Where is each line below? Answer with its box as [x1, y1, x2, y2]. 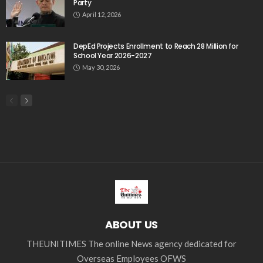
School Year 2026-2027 [73, 50, 152, 61]
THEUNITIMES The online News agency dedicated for [26, 238, 237, 249]
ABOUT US [104, 217, 159, 232]
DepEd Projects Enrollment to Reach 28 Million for [73, 41, 238, 52]
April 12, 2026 [82, 11, 121, 19]
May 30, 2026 [82, 63, 120, 72]
